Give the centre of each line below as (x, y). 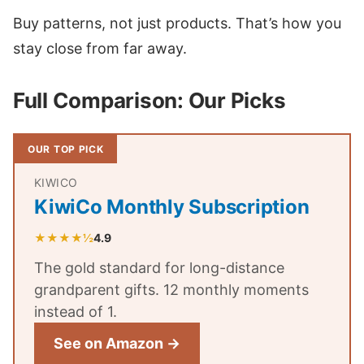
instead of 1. (76, 312)
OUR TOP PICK (66, 149)
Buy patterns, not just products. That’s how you (177, 24)
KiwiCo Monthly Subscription (172, 207)
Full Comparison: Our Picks (149, 101)
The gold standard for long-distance (159, 268)
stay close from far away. (100, 49)
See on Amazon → (117, 344)
